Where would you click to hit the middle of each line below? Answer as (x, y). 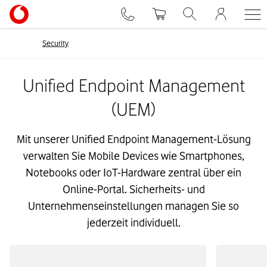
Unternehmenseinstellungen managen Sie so (133, 206)
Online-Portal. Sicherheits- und (133, 189)
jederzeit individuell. (133, 223)
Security (55, 43)
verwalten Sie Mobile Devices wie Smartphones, (133, 156)
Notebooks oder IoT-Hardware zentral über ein (133, 173)
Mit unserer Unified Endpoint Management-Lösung (133, 139)
